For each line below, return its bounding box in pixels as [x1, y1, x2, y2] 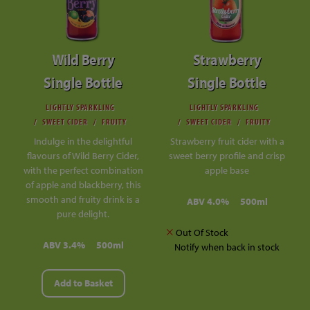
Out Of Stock [174, 226, 228, 239]
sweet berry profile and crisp [169, 149, 285, 162]
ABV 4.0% [186, 194, 229, 208]
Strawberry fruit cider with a [170, 134, 284, 147]
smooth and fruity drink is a [26, 192, 140, 206]
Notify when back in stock [174, 240, 280, 253]
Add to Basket [53, 276, 113, 289]
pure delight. [57, 207, 109, 220]
